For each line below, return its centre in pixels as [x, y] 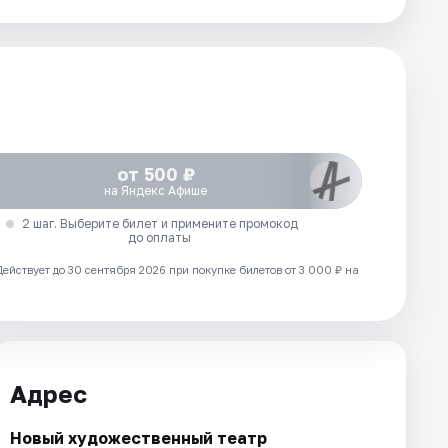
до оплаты [160, 237]
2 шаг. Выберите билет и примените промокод [159, 223]
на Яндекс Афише [156, 190]
